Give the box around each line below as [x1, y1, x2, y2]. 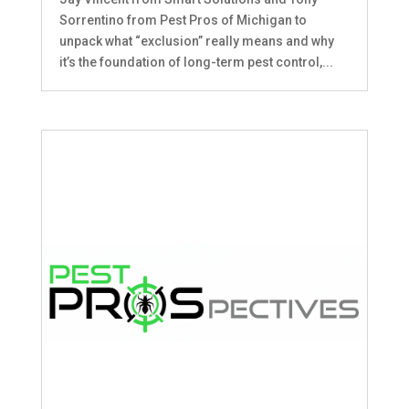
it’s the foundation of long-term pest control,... [58, 55, 333, 70]
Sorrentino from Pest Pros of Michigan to [58, 13, 307, 28]
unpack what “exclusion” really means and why [58, 34, 334, 49]
